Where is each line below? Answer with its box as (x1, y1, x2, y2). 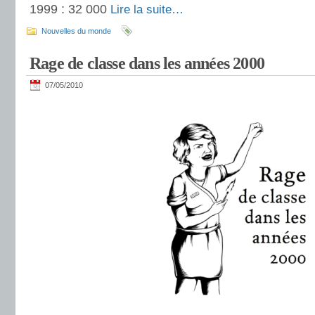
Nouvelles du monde (41, 27, 111, 35)
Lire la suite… (110, 3, 184, 16)
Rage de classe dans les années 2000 (30, 54, 264, 72)
